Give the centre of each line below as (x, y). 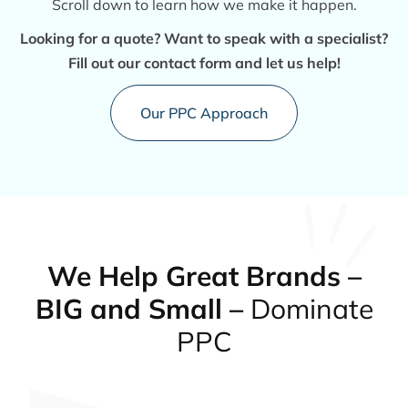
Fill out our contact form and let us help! (204, 62)
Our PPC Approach (204, 112)
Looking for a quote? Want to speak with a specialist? (204, 38)
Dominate (311, 308)
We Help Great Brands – (204, 275)
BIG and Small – (143, 308)
